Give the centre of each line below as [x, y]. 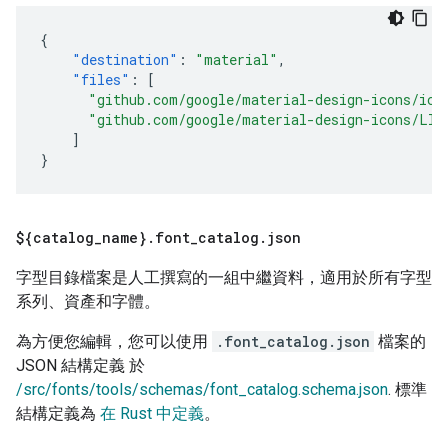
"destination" [125, 60]
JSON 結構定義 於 [80, 366]
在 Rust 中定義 [152, 414]
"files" [101, 80]
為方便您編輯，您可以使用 [114, 342]
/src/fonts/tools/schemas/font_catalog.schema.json [202, 390]
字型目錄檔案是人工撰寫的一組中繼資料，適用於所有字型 [224, 278]
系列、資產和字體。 [88, 302]
